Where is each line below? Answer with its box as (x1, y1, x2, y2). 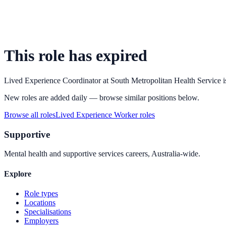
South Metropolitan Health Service (110, 76, 221, 85)
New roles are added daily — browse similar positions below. (4, 93, 199, 102)
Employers (24, 216, 59, 225)
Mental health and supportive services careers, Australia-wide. (4, 149, 200, 158)
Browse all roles (4, 110, 55, 119)
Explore (4, 169, 31, 178)
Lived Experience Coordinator (4, 76, 101, 85)
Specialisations (24, 207, 71, 216)
